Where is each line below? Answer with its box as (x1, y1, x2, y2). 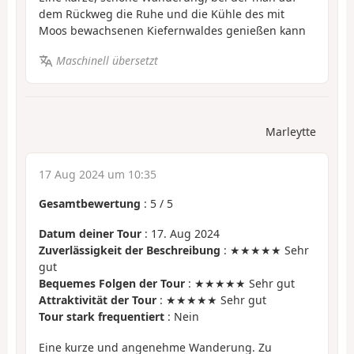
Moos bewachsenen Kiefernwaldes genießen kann (39, 22, 306, 38)
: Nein (164, 309, 199, 325)
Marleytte (265, 123, 316, 139)
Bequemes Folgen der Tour (39, 276, 185, 292)
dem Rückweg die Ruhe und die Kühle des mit (39, 6, 284, 21)
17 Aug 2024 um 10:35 (39, 166, 156, 182)
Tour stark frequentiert (39, 309, 164, 325)
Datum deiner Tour (39, 226, 141, 242)
